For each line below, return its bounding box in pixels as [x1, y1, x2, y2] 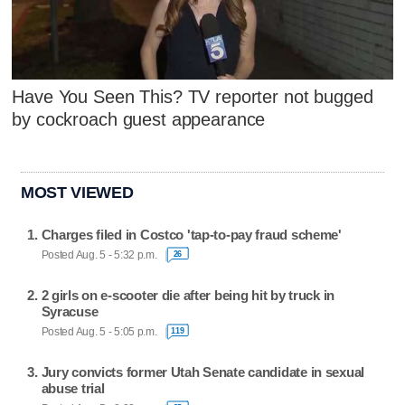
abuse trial [41, 381, 105, 397]
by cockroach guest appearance [12, 108, 266, 129]
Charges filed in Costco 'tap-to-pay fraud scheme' [41, 227, 342, 243]
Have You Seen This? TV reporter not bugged [12, 86, 373, 107]
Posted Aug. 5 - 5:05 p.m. [41, 325, 157, 337]
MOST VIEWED [21, 183, 134, 202]
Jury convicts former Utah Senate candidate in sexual [41, 364, 365, 381]
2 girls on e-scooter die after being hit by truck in [41, 287, 335, 304]
